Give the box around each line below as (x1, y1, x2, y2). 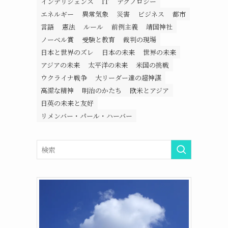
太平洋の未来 (88, 60, 128, 70)
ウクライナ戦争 (41, 73, 87, 82)
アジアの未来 (41, 60, 80, 70)
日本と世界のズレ (41, 47, 94, 57)
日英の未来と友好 (41, 98, 94, 108)
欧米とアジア (130, 85, 169, 95)
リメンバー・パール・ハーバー (41, 111, 132, 121)
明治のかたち (82, 85, 122, 95)
